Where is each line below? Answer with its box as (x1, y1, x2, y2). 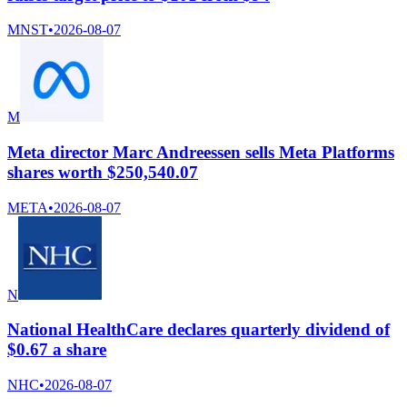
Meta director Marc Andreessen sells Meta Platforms (7, 142, 394, 162)
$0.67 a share (7, 340, 106, 360)
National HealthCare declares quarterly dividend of (7, 320, 390, 340)
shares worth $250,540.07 (7, 162, 198, 182)
